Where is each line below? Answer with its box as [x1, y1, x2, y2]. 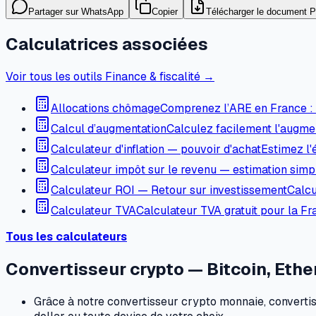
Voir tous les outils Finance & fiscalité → [6, 68, 214, 84]
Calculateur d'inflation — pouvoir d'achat [51, 141, 261, 157]
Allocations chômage [51, 100, 160, 116]
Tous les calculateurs [6, 229, 127, 244]
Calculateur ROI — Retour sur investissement [51, 182, 287, 197]
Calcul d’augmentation [51, 121, 166, 136]
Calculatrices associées [6, 33, 208, 56]
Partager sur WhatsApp [28, 6, 123, 18]
